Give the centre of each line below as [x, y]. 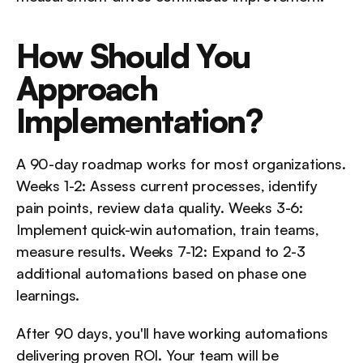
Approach [87, 88]
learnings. [48, 295]
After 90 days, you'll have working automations [172, 333]
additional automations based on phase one [161, 273]
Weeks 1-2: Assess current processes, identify [167, 186]
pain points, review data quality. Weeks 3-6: [160, 207]
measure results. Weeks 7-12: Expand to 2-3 [161, 251]
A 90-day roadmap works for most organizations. [181, 164]
